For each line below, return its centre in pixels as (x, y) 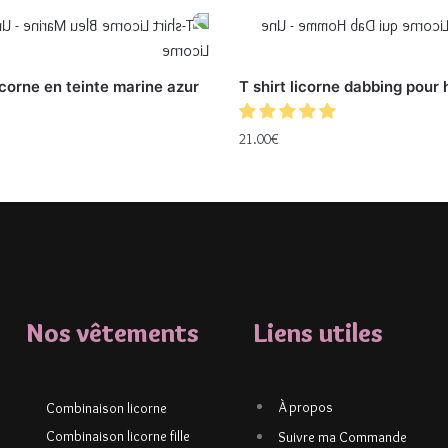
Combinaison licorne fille (118, 436)
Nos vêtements (112, 333)
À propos (305, 407)
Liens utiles (318, 333)
